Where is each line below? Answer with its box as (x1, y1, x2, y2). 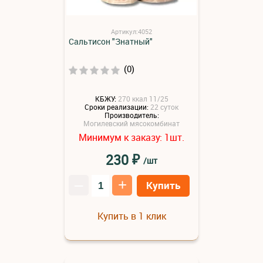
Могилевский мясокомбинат (83, 118, 180, 128)
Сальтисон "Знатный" (69, 36, 153, 48)
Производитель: (104, 110, 159, 120)
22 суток (150, 102, 178, 112)
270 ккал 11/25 (117, 94, 168, 104)
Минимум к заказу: (79, 130, 164, 144)
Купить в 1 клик (97, 209, 166, 222)
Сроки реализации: (85, 102, 149, 112)
